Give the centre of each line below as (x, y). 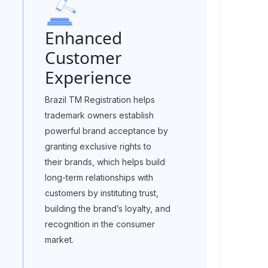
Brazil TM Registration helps (100, 100)
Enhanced (83, 38)
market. (59, 240)
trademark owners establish (99, 115)
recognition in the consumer (100, 224)
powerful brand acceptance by (106, 131)
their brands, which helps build (105, 162)
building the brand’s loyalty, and (107, 208)
